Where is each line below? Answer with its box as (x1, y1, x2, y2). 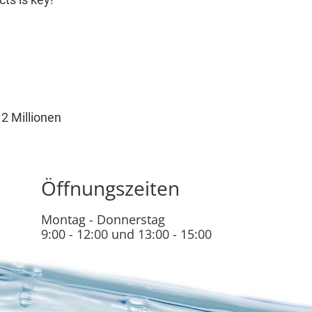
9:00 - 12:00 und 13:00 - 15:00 (40, 226, 212, 243)
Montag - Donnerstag (40, 211, 165, 228)
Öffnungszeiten (40, 175, 180, 202)
